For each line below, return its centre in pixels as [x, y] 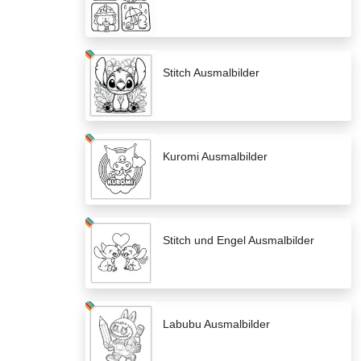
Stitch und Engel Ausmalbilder [239, 241]
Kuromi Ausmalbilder [215, 157]
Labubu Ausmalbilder [216, 324]
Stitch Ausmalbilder [211, 73]
